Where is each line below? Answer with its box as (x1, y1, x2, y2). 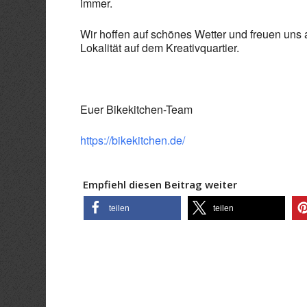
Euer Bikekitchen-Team (80, 101, 193, 117)
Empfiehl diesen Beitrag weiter (80, 177, 238, 191)
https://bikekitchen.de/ (80, 132, 186, 148)
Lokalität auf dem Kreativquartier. (80, 40, 240, 56)
